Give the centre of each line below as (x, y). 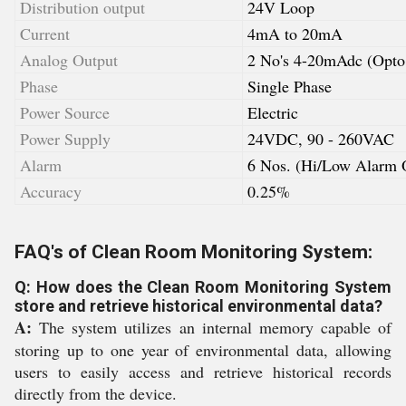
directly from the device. (96, 393)
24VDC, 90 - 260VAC (321, 139)
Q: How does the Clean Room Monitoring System (203, 287)
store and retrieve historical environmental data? (198, 306)
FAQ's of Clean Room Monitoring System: (193, 252)
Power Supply (65, 139)
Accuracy (51, 191)
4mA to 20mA (295, 34)
